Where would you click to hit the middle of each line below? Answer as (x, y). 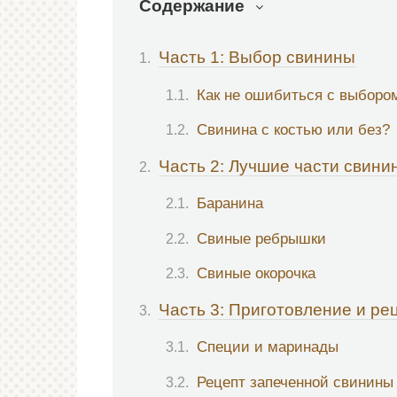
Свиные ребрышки (261, 238)
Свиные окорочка (256, 272)
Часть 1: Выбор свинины (257, 58)
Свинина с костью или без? (293, 129)
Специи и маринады (268, 347)
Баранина (230, 203)
